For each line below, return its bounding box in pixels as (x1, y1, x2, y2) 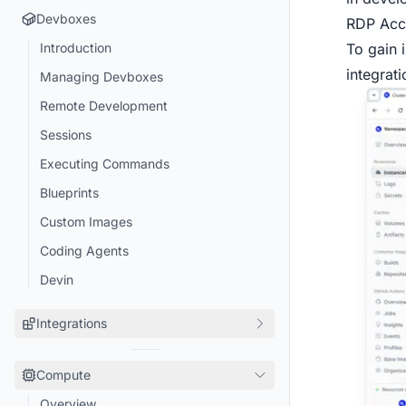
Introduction (40, 40, 111, 55)
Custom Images (40, 214, 132, 229)
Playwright (40, 373, 102, 389)
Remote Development (40, 98, 168, 113)
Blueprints (40, 185, 99, 200)
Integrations (36, 315, 107, 331)
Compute (36, 367, 91, 382)
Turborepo (40, 344, 101, 360)
